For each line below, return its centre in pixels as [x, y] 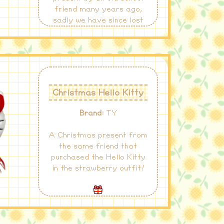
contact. [98, 31]
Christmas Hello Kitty [98, 92]
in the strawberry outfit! [98, 168]
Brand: [91, 113]
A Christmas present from [98, 135]
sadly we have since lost [98, 20]
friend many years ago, [98, 9]
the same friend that [98, 146]
